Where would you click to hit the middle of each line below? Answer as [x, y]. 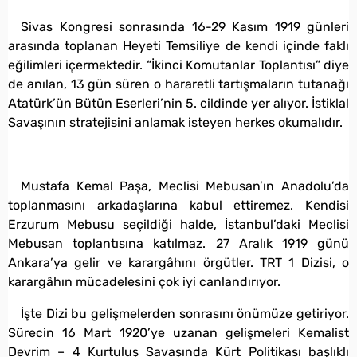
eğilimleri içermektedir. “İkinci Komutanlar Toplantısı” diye [178, 65]
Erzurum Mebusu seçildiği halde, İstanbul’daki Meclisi [178, 224]
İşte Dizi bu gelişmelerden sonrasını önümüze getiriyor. [185, 313]
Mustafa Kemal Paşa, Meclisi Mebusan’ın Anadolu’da [185, 186]
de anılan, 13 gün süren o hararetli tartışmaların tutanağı [178, 84]
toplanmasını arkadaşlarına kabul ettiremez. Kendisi [178, 205]
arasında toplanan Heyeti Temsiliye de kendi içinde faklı [178, 45]
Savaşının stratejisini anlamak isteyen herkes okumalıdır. [175, 122]
